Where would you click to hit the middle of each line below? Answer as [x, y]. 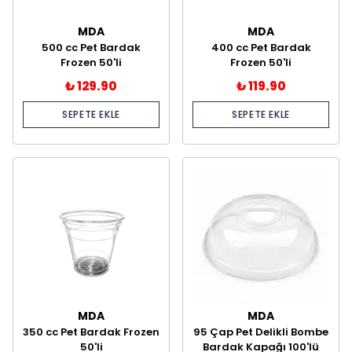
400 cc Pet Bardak [261, 48]
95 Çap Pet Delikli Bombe [261, 332]
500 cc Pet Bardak [91, 48]
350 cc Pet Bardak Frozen [91, 332]
